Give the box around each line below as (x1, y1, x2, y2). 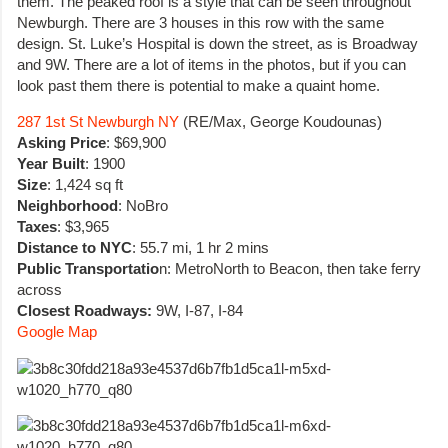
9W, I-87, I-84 (152, 302, 243, 320)
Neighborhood (17, 197, 118, 215)
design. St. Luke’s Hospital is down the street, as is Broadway (17, 34, 418, 52)
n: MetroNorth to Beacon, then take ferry (159, 260, 421, 278)
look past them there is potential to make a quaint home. (17, 76, 380, 94)
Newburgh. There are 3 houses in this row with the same (17, 13, 384, 31)
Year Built (17, 155, 85, 173)
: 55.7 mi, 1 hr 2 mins (132, 239, 269, 257)
